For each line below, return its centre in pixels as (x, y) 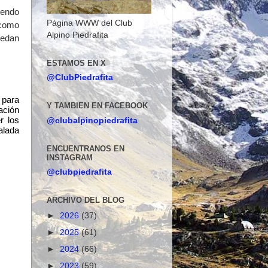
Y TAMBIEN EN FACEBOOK (97, 106)
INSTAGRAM (70, 157)
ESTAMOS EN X (76, 63)
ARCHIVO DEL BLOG (86, 200)
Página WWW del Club (89, 22)
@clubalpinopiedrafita (92, 120)
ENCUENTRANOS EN (86, 148)
